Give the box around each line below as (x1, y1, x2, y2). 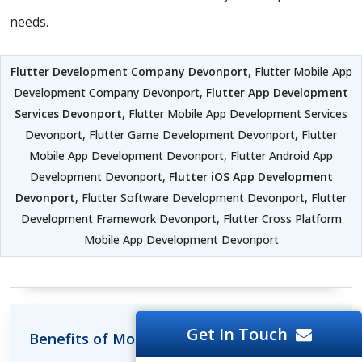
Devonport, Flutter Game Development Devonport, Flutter (25, 127, 337, 143)
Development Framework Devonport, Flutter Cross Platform (20, 211, 342, 227)
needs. (10, 13, 48, 32)
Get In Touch (186, 323, 288, 345)
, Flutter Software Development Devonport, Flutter (75, 190, 347, 206)
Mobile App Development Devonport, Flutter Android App (29, 148, 333, 164)
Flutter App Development (206, 85, 348, 101)
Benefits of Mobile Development (29, 329, 261, 349)
